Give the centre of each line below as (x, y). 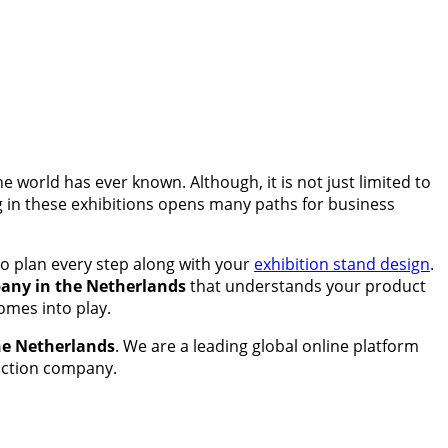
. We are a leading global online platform (267, 345)
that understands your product (306, 285)
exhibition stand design (342, 263)
